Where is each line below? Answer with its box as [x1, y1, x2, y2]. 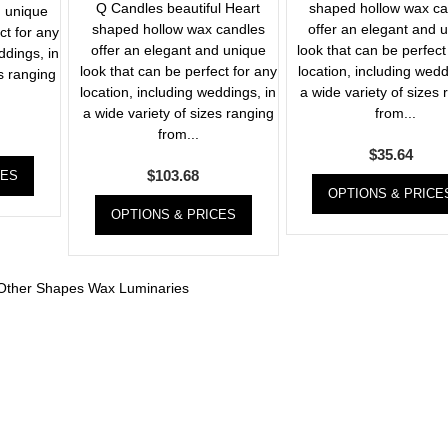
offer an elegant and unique [90, 42, 266, 59]
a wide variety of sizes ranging [82, 105, 274, 122]
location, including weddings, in [80, 84, 277, 101]
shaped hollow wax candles [91, 21, 265, 38]
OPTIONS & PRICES [110, 207, 236, 223]
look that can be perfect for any [79, 63, 277, 80]
